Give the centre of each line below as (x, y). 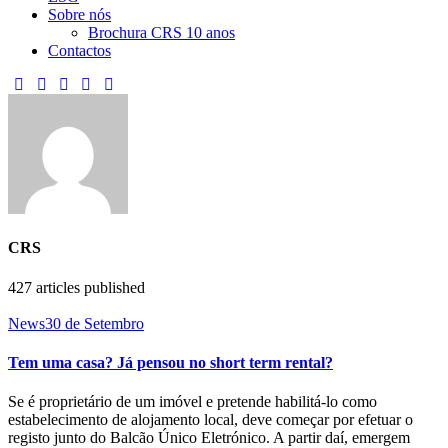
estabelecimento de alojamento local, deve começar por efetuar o (210, 420)
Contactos (79, 50)
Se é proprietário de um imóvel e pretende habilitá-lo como (192, 402)
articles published (88, 287)
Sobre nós (79, 14)
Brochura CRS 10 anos (161, 32)
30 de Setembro (94, 323)
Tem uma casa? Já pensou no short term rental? (170, 362)
